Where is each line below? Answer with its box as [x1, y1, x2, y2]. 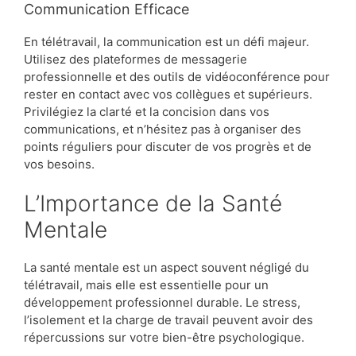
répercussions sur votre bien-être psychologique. [24, 330, 304, 346]
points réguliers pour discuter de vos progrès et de [24, 138, 311, 154]
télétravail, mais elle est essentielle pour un [24, 277, 269, 293]
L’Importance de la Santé [24, 190, 40, 218]
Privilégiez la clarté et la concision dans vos [24, 103, 269, 119]
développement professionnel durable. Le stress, [24, 295, 300, 311]
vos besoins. [24, 156, 95, 172]
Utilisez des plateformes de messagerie [24, 51, 247, 67]
